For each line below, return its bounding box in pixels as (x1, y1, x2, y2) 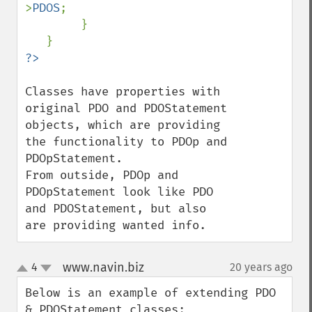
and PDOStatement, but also (25, 201, 206, 216)
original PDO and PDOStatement (25, 101, 227, 116)
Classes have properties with (25, 84, 220, 99)
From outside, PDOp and (25, 168, 178, 182)
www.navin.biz (62, 260, 144, 275)
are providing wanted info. (25, 218, 206, 233)
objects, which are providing (25, 118, 220, 132)
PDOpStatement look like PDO (25, 185, 213, 199)
